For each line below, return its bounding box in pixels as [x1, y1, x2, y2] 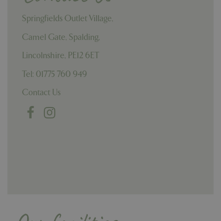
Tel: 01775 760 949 [22, 69, 87, 79]
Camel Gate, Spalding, [22, 32, 102, 42]
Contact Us [22, 88, 61, 98]
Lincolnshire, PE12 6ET [22, 51, 102, 61]
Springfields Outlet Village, [22, 14, 115, 24]
